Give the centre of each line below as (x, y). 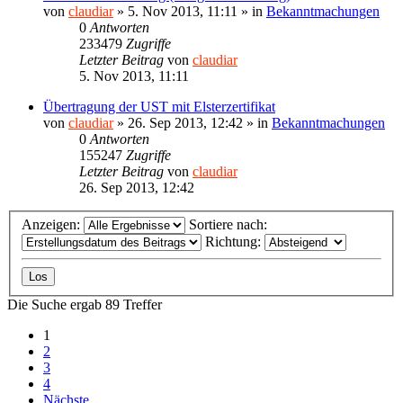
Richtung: (235, 242)
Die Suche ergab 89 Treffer (85, 305)
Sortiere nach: (230, 225)
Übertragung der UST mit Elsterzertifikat (159, 106)
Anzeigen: (53, 225)
